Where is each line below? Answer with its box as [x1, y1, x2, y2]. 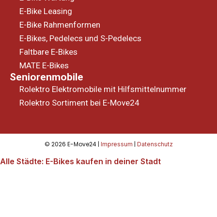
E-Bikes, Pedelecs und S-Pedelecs [19, 33, 141, 43]
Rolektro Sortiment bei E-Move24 [19, 98, 139, 108]
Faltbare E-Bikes [19, 47, 77, 57]
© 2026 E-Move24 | [44, 140, 101, 148]
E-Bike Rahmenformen [19, 20, 100, 30]
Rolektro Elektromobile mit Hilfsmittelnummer [19, 84, 186, 94]
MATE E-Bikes [19, 61, 69, 70]
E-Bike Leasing [19, 6, 72, 16]
